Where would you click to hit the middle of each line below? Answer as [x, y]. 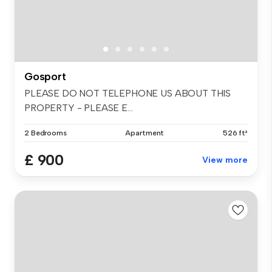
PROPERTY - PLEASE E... [79, 108]
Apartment [145, 133]
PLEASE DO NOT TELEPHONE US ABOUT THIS [128, 93]
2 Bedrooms [46, 133]
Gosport [45, 77]
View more [225, 160]
